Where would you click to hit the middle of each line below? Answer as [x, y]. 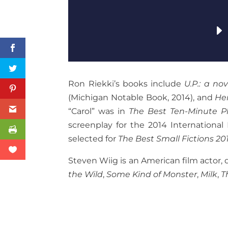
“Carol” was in [99, 111]
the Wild [86, 174]
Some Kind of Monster [152, 174]
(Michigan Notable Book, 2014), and [142, 97]
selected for [93, 138]
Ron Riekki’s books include [126, 83]
